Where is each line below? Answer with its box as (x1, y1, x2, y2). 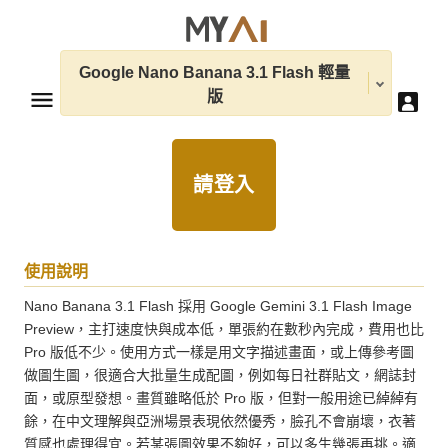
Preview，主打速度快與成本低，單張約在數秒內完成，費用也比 (24, 321, 424, 338)
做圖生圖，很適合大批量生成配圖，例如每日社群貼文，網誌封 (24, 367, 416, 384)
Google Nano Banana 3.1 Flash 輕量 (79, 64, 350, 82)
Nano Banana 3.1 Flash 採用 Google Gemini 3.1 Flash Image (24, 298, 412, 315)
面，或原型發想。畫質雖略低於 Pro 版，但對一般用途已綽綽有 (24, 390, 418, 407)
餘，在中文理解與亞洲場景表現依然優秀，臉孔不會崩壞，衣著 (24, 413, 416, 430)
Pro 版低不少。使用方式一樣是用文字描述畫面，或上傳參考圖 (24, 344, 414, 361)
